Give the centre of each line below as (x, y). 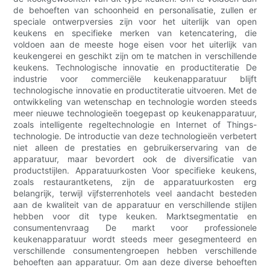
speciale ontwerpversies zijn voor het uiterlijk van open (135, 22)
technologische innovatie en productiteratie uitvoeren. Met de (135, 90)
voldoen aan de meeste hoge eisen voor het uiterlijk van (135, 45)
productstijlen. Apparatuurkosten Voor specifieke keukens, (135, 171)
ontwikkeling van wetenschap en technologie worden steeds (135, 102)
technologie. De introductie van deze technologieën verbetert (135, 136)
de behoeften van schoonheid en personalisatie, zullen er (135, 10)
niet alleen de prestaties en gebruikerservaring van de (135, 148)
